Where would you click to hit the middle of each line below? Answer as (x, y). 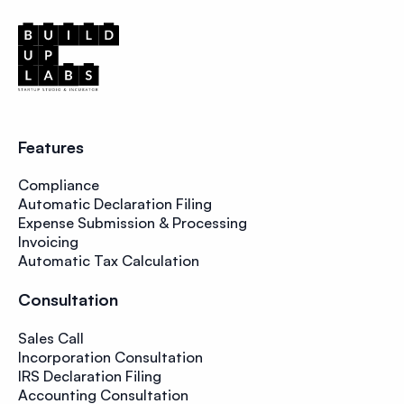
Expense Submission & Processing (133, 222)
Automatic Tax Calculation (109, 260)
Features (51, 146)
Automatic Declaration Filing (115, 203)
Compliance (59, 184)
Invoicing (49, 241)
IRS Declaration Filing (90, 376)
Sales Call (51, 338)
